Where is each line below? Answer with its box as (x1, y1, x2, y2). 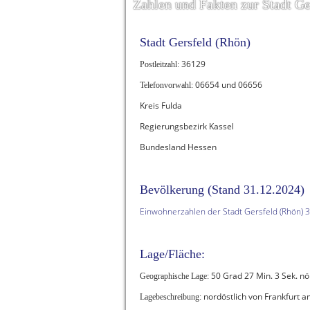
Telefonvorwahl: (140, 80, 193, 90)
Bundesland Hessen (140, 141, 217, 153)
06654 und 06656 (193, 79, 262, 91)
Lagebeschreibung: (140, 292, 203, 302)
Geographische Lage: (140, 271, 209, 281)
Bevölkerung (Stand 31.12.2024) (140, 183, 304, 197)
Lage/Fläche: (140, 247, 205, 261)
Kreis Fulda (140, 100, 182, 111)
